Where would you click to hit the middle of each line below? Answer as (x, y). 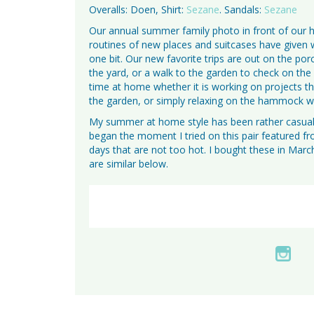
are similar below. (129, 163)
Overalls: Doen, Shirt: (138, 9)
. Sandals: (242, 9)
